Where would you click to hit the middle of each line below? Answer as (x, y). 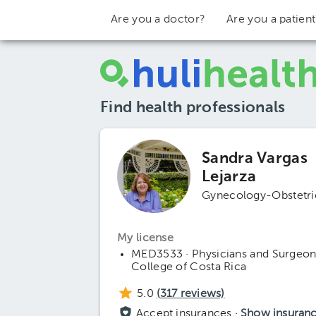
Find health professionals (193, 108)
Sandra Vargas (255, 159)
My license (145, 238)
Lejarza (229, 177)
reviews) (201, 294)
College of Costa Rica (189, 267)
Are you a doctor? (158, 20)
